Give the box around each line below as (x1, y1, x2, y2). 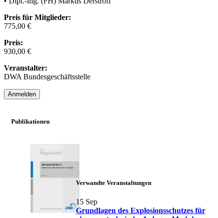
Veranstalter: (4, 64, 47, 73)
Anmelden (8, 91, 36, 98)
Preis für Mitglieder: (4, 13, 71, 22)
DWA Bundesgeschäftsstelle (4, 73, 91, 81)
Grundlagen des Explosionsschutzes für (75, 206, 205, 215)
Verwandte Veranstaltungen (75, 179, 151, 186)
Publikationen (11, 117, 50, 125)
